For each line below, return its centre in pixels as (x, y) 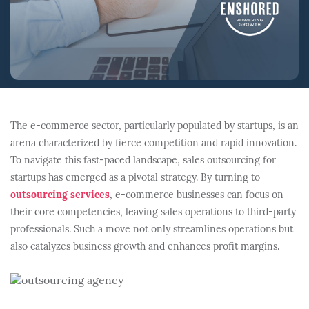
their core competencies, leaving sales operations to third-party (153, 213)
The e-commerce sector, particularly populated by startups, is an (154, 127)
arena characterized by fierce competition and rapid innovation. (153, 144)
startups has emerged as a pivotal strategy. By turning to (135, 178)
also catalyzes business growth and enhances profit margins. (145, 247)
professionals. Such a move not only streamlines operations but (152, 230)
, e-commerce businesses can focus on (197, 196)
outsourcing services (60, 196)
